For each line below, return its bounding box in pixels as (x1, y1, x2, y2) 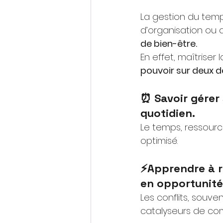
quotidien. (140, 106, 195, 120)
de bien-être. (140, 37, 197, 50)
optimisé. (140, 134, 178, 147)
